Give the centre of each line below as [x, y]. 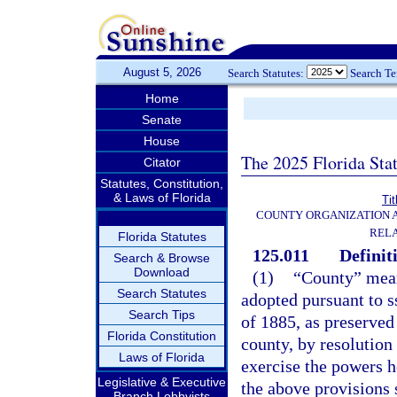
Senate [162, 120]
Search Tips [162, 315]
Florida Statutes [162, 237]
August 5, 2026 [162, 72]
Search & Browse [162, 258]
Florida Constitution [162, 336]
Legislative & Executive [162, 382]
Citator [162, 162]
